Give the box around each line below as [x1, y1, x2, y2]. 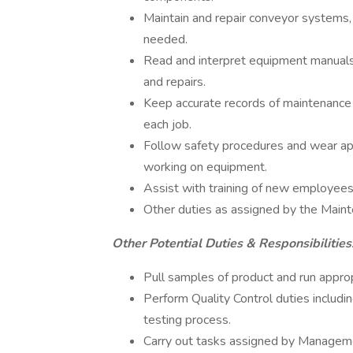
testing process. [143, 311, 231, 329]
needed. [143, 31, 188, 48]
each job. [143, 116, 191, 133]
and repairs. [143, 73, 206, 91]
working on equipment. [143, 158, 267, 176]
